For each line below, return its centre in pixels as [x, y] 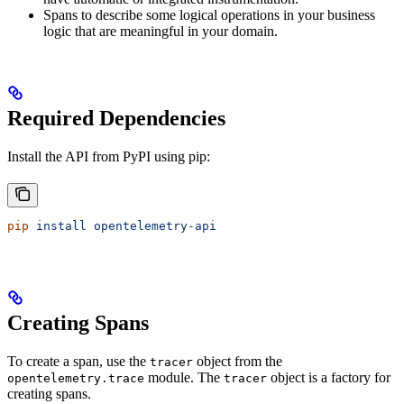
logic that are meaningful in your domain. [161, 31]
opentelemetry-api [151, 225]
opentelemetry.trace [76, 378]
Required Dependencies [116, 118]
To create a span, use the [78, 361]
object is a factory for [329, 377]
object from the [238, 361]
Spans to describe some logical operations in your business [209, 15]
